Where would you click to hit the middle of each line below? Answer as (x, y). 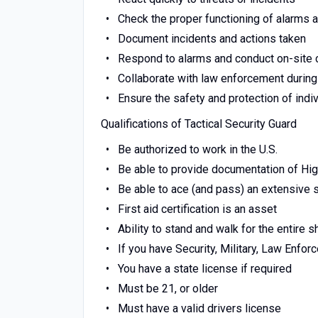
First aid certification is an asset (197, 209)
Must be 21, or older (168, 289)
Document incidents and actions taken (212, 39)
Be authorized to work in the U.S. (197, 149)
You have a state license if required (204, 269)
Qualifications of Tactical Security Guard (199, 124)
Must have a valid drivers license (199, 308)
